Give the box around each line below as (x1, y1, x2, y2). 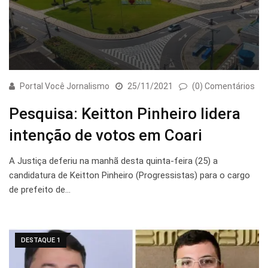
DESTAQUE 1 (21, 236, 60, 245)
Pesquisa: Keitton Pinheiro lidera (9, 105, 240, 123)
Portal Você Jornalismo (20, 81, 109, 92)
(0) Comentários (192, 81, 255, 92)
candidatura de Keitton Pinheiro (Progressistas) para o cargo (9, 170, 250, 181)
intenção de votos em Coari (9, 126, 202, 145)
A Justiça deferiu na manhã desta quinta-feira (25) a (9, 156, 218, 167)
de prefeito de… (9, 184, 71, 196)
